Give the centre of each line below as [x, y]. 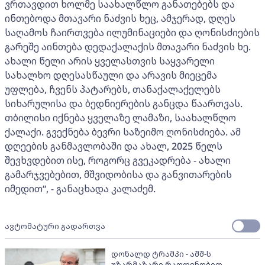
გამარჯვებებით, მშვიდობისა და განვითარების [118, 174]
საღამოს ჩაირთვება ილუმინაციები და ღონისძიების [132, 32]
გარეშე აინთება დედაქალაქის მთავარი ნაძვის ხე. [128, 46]
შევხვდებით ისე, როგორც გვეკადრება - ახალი [118, 160]
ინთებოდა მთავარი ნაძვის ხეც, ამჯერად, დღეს [120, 18]
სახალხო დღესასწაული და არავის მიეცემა [111, 75]
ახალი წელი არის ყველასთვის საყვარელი [110, 61]
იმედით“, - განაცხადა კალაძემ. [80, 188]
